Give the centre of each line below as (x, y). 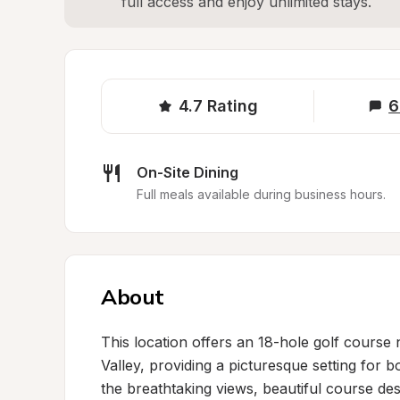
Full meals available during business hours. (261, 194)
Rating (233, 106)
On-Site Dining (187, 172)
